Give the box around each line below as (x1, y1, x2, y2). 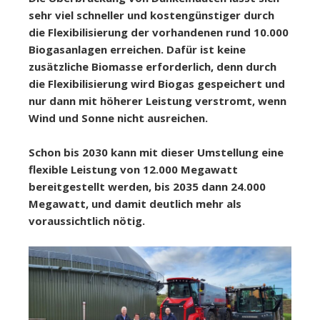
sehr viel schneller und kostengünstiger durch (29, 8, 274, 22)
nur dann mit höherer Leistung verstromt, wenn (29, 94, 286, 108)
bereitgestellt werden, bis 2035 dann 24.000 (29, 179, 266, 194)
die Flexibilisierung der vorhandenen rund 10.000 (29, 25, 289, 39)
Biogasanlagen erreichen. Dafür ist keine (29, 42, 246, 56)
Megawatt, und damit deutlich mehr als (29, 196, 241, 211)
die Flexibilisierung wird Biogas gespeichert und (29, 76, 285, 91)
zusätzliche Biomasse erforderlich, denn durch (29, 59, 276, 74)
